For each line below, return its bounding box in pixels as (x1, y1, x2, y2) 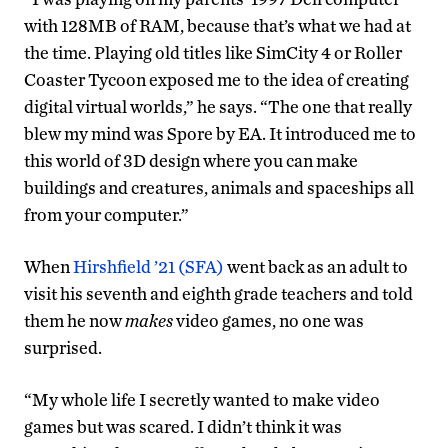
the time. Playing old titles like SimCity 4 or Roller (24, 41, 402, 63)
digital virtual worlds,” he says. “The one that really (24, 95, 412, 117)
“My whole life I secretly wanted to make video (24, 388, 380, 410)
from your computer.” (24, 203, 189, 225)
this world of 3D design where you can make (24, 149, 358, 171)
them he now (24, 309, 125, 331)
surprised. (24, 336, 102, 358)
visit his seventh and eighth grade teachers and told (24, 282, 413, 304)
